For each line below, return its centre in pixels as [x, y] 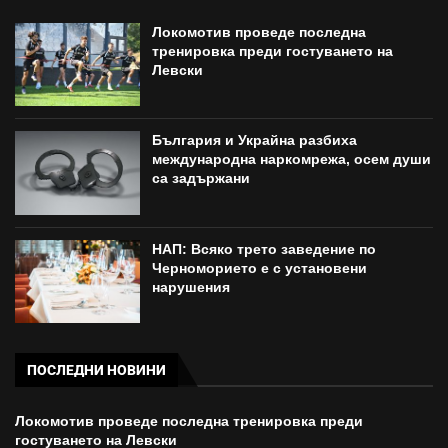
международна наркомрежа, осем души [292, 159]
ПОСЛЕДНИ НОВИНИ [96, 370]
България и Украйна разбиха [255, 140]
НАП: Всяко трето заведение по [264, 248]
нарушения [191, 286]
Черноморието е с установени [260, 267]
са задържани [201, 178]
